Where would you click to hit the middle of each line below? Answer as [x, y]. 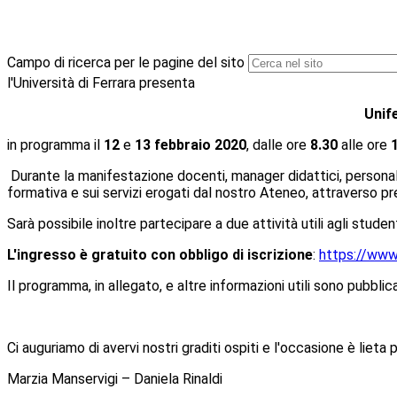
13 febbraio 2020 [189, 145]
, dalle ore [276, 145]
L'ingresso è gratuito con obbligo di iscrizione [160, 255]
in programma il [55, 145]
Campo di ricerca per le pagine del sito [126, 63]
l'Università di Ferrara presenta [103, 83]
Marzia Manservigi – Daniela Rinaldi [115, 379]
